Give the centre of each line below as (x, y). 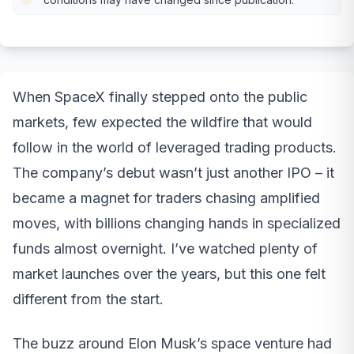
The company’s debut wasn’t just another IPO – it (173, 172)
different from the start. (88, 299)
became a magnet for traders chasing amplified (166, 198)
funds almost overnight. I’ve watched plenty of (165, 248)
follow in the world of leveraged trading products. (175, 147)
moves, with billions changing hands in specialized (177, 223)
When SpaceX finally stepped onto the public (160, 96)
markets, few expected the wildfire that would (162, 122)
